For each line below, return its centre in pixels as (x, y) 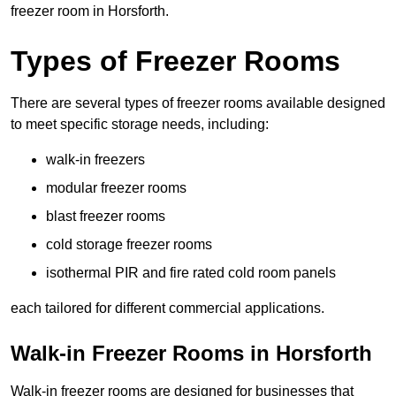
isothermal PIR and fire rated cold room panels (191, 273)
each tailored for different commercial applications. (168, 308)
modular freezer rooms (116, 188)
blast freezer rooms (106, 217)
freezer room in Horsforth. (90, 11)
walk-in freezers (95, 160)
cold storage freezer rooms (129, 245)
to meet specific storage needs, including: (140, 125)
